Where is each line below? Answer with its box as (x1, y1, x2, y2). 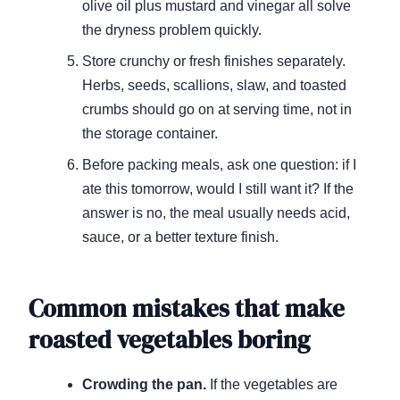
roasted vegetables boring (29, 323, 310, 357)
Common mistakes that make (29, 292, 345, 326)
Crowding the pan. (82, 377, 206, 393)
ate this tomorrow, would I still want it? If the (82, 181, 354, 197)
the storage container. (82, 126, 218, 142)
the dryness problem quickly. (82, 22, 262, 38)
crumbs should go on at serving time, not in (82, 102, 352, 118)
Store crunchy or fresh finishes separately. (82, 54, 346, 70)
